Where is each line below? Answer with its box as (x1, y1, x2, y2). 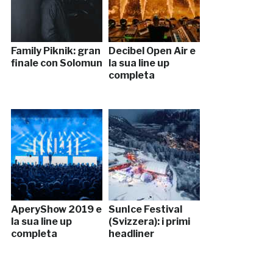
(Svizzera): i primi (108, 215, 190, 227)
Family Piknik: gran (10, 44, 101, 57)
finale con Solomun (10, 57, 102, 69)
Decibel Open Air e (108, 44, 196, 57)
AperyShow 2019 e (10, 203, 102, 215)
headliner (108, 227, 154, 239)
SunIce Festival (108, 203, 182, 215)
